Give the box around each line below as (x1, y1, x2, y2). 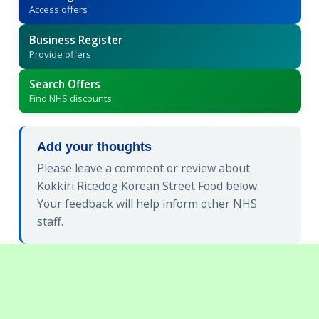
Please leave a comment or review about (37, 160, 250, 177)
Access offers (28, 3, 88, 16)
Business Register (28, 32, 122, 47)
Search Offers (28, 77, 100, 92)
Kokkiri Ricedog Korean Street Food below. (37, 178, 259, 194)
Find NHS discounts (28, 92, 112, 105)
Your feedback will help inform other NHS (37, 196, 257, 212)
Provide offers (28, 47, 91, 61)
